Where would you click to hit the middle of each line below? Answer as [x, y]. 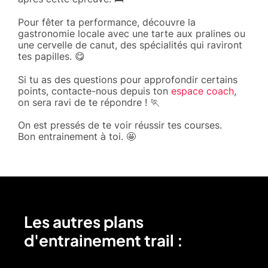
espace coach [202, 91]
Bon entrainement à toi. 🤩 [77, 136]
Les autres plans [84, 221]
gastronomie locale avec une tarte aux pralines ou [132, 33]
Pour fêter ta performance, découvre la [107, 22]
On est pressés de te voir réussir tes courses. [120, 125]
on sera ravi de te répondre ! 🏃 [89, 102]
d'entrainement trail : [103, 240]
